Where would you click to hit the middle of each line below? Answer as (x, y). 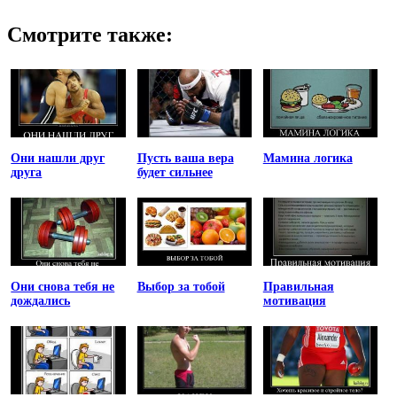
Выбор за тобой (181, 287)
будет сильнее (175, 173)
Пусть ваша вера (185, 159)
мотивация (294, 301)
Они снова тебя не (63, 287)
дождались (41, 301)
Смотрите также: (90, 34)
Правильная (298, 287)
